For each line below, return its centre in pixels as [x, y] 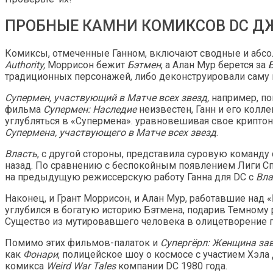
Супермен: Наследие [90, 110]
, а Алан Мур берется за [214, 65]
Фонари [41, 255]
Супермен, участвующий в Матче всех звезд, [108, 98]
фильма [24, 110]
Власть [21, 154]
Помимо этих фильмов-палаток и [83, 243]
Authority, [26, 65]
